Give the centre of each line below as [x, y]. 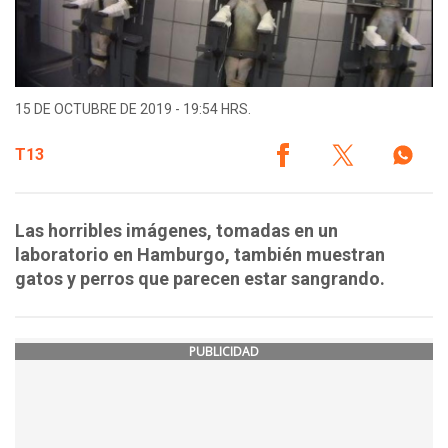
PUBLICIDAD [224, 352]
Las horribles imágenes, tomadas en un [176, 231]
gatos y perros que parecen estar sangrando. [200, 279]
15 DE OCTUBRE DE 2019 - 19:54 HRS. [133, 109]
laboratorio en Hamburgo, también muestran [200, 255]
